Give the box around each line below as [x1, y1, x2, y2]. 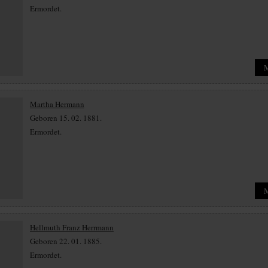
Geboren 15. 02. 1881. [30, 112, 102, 123]
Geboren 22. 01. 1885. [30, 236, 102, 246]
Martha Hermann [30, 99, 84, 109]
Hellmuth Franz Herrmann [30, 222, 114, 233]
